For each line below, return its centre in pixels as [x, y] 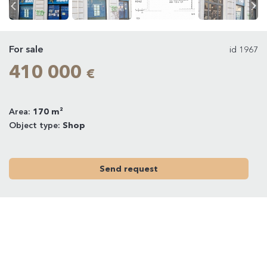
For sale [26, 49]
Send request [129, 169]
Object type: [36, 125]
